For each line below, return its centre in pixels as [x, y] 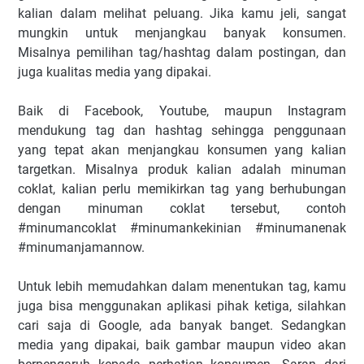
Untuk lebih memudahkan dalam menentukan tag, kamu [182, 286]
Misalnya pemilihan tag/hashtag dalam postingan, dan [182, 52]
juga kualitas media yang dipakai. [115, 72]
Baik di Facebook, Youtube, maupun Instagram [182, 111]
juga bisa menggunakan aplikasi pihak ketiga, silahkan [182, 306]
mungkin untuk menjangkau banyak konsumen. [182, 33]
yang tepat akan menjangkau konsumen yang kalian [182, 150]
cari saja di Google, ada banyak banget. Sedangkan [182, 325]
